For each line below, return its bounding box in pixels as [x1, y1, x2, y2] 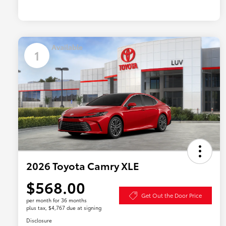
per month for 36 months [26, 196, 87, 204]
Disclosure [26, 216, 52, 224]
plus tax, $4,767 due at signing [26, 204, 101, 212]
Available [51, 42, 83, 52]
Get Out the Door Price [141, 191, 202, 200]
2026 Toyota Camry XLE [26, 158, 139, 173]
